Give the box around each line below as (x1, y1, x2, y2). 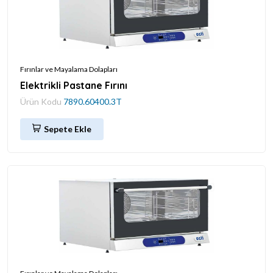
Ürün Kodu (20, 96, 63, 107)
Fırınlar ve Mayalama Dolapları (20, 64, 118, 74)
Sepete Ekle (44, 123, 91, 134)
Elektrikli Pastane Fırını (20, 79, 127, 91)
